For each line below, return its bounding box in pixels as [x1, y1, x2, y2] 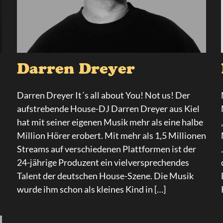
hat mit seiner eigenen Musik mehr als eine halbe [17, 116, 203, 127]
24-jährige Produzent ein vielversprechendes [17, 157, 189, 168]
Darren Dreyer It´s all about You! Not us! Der [17, 90, 190, 101]
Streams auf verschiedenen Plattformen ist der [17, 143, 196, 154]
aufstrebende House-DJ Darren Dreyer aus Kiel [17, 103, 200, 114]
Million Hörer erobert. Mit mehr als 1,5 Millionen [17, 130, 206, 141]
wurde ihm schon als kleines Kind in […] [17, 184, 166, 195]
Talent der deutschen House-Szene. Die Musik [17, 170, 194, 181]
